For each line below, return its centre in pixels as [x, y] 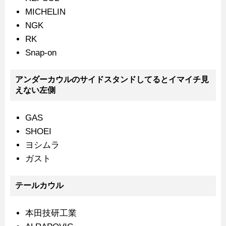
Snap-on [41, 53]
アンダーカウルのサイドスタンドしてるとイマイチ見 [112, 80]
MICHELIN [45, 12]
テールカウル [39, 186]
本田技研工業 [51, 213]
